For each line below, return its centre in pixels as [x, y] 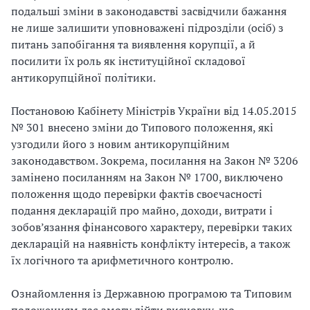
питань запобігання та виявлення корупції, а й [133, 44]
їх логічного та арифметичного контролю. [122, 260]
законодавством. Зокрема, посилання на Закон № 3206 [155, 161]
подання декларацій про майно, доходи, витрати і [142, 210]
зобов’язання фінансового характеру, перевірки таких [152, 227]
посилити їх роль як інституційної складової [128, 61]
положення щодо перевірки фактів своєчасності [137, 194]
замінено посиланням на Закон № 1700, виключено [147, 177]
